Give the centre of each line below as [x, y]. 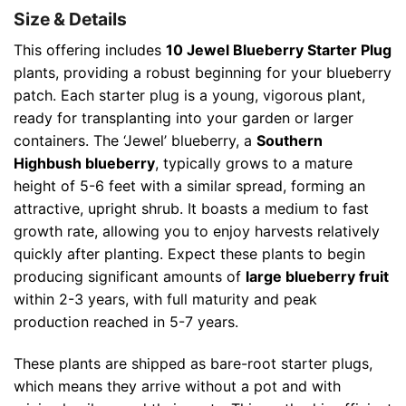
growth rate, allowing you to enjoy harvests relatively [197, 231]
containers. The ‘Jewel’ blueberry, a [135, 140]
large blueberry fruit [317, 276]
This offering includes [90, 49]
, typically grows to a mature [254, 163]
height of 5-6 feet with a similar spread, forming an [189, 185]
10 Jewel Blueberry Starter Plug [279, 49]
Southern [290, 140]
